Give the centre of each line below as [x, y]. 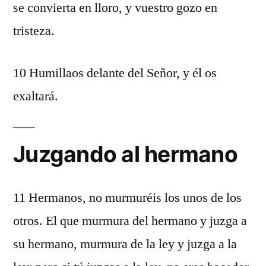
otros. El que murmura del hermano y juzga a [130, 221]
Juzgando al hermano [125, 154]
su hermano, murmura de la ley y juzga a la [125, 244]
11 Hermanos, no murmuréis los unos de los [127, 198]
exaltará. [36, 96]
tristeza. [34, 31]
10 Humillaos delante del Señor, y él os [115, 73]
